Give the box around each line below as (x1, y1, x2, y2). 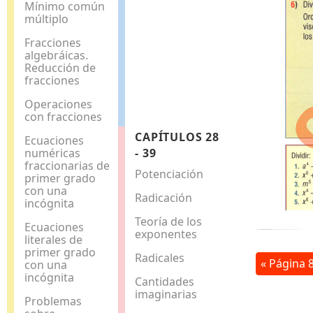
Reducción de (24, 59, 96, 75)
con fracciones (24, 108, 102, 124)
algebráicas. (24, 47, 88, 63)
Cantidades (135, 273, 195, 289)
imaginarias (135, 286, 198, 302)
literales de (24, 231, 82, 247)
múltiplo (24, 10, 68, 27)
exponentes (135, 226, 198, 242)
